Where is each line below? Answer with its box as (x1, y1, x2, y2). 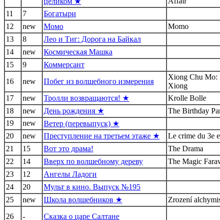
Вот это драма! (44, 144, 93, 153)
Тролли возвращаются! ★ (44, 93, 129, 102)
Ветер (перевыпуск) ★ (44, 119, 119, 128)
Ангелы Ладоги (44, 169, 97, 178)
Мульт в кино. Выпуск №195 (44, 182, 140, 191)
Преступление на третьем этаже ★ (44, 131, 160, 140)
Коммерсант (44, 60, 84, 69)
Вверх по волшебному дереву (44, 157, 143, 165)
